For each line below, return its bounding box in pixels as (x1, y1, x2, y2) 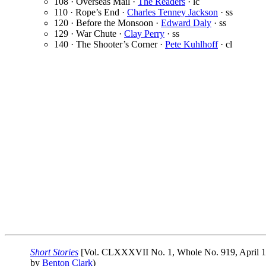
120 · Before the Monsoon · (54, 18, 161, 28)
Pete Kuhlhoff (165, 39, 218, 50)
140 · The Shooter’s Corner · (54, 39, 165, 50)
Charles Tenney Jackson (127, 7, 218, 18)
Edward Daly (161, 18, 211, 28)
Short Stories (30, 247, 78, 258)
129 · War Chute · (54, 28, 124, 39)
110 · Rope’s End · (54, 7, 127, 18)
